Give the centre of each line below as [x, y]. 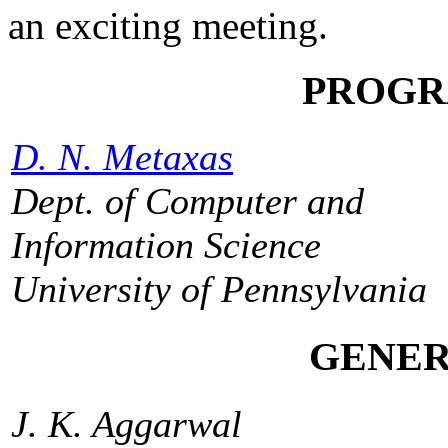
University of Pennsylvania [219, 289]
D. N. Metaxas [122, 157]
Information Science [166, 245]
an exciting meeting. [168, 25]
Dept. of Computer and [187, 201]
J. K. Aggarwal [126, 423]
